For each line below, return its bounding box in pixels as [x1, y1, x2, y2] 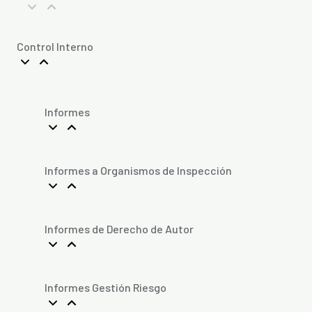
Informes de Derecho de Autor [45, 221, 194, 235]
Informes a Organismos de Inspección [45, 163, 232, 177]
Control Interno [17, 39, 93, 53]
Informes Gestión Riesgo [45, 280, 166, 294]
